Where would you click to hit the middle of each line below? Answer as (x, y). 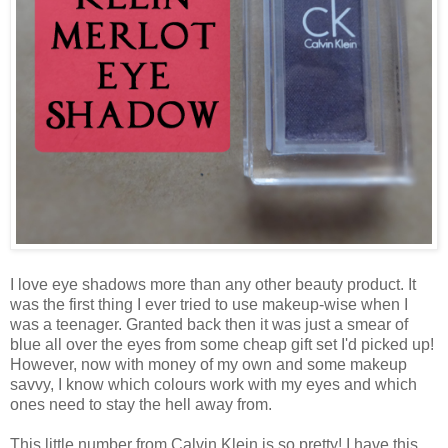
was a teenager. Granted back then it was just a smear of (209, 324)
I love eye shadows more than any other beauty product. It (213, 284)
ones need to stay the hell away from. (141, 404)
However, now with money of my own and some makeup (208, 364)
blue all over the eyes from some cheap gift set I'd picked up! (222, 344)
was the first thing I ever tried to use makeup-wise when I (209, 304)
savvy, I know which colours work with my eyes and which (213, 384)
